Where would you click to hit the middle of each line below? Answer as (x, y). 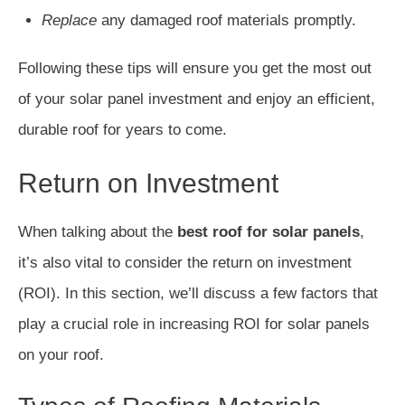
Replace (69, 20)
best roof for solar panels (268, 231)
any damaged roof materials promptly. (226, 20)
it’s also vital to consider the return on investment (185, 262)
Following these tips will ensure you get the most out (195, 68)
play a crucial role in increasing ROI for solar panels (194, 324)
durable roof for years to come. (122, 129)
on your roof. (61, 354)
